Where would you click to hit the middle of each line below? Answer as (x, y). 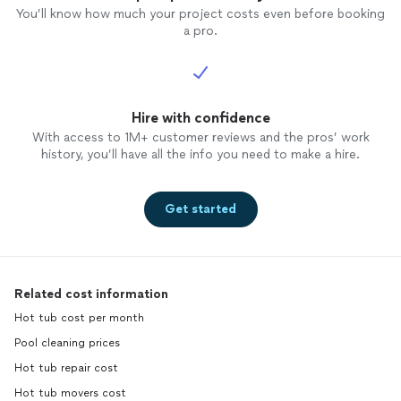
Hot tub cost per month (79, 318)
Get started (200, 209)
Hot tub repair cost (66, 368)
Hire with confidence (200, 118)
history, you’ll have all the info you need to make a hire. (200, 155)
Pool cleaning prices (67, 343)
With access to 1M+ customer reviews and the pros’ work (200, 138)
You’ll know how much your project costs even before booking (200, 14)
